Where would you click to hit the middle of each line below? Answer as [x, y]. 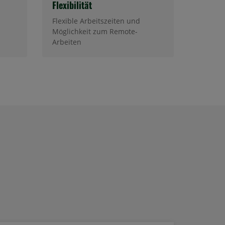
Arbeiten [67, 42]
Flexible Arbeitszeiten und [96, 21]
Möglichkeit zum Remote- [95, 31]
